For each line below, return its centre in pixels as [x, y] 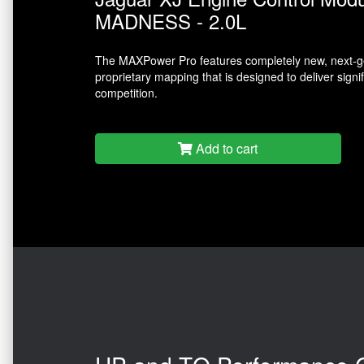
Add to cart [225, 149]
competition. [126, 93]
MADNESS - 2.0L [171, 21]
